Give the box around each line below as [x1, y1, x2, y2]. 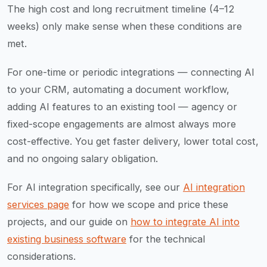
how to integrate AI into [131, 216, 240, 228]
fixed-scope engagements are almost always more [7, 118, 236, 131]
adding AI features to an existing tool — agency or [7, 101, 237, 113]
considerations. [7, 250, 76, 263]
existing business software [7, 233, 126, 246]
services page [7, 198, 69, 211]
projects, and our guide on [7, 216, 131, 228]
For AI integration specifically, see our [7, 181, 183, 194]
